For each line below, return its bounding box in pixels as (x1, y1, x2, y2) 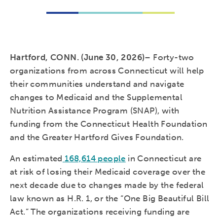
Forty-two (153, 52, 194, 63)
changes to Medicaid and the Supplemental (10, 92, 183, 103)
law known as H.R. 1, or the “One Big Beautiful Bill (10, 193, 210, 204)
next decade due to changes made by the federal (10, 180, 204, 190)
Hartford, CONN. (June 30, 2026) (10, 52, 145, 63)
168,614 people (65, 153, 126, 164)
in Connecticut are (125, 153, 202, 164)
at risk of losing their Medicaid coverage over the (10, 167, 205, 177)
